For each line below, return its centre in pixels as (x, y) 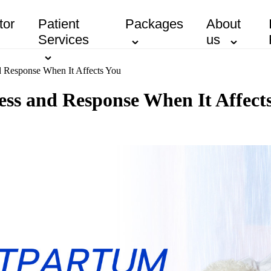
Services (63, 40)
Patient (58, 24)
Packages (154, 24)
